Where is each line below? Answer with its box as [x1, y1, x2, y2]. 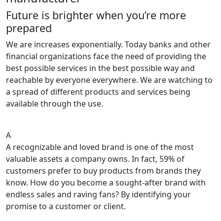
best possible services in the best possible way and [6, 62, 195, 74]
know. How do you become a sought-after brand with [6, 177, 206, 188]
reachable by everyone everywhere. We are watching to [6, 74, 213, 85]
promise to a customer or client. [6, 200, 126, 212]
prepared [6, 20, 52, 35]
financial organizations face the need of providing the [6, 50, 206, 62]
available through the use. [6, 98, 103, 109]
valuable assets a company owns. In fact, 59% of [6, 153, 184, 164]
